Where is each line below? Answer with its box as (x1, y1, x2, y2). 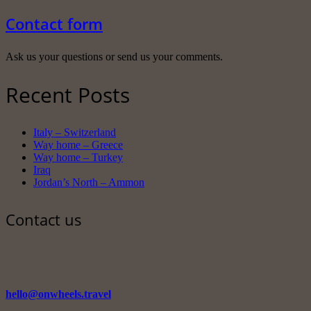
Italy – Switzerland (33, 126, 116, 139)
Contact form (6, 13, 103, 35)
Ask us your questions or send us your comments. (6, 51, 223, 63)
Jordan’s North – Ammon (33, 176, 144, 189)
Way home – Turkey (33, 151, 123, 164)
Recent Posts (6, 81, 130, 110)
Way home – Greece (33, 139, 123, 151)
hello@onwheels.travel (6, 288, 111, 301)
